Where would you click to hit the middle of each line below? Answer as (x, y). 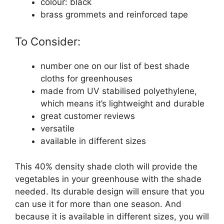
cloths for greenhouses (86, 79)
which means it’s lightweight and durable (122, 104)
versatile (57, 129)
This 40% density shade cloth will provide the (106, 166)
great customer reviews (88, 116)
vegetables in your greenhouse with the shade (108, 179)
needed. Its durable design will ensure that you (110, 191)
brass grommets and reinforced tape (114, 14)
